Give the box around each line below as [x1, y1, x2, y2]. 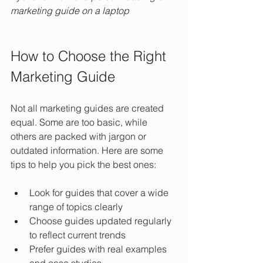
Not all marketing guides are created [11, 102, 166, 114]
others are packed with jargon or [11, 130, 149, 143]
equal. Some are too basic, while [11, 116, 150, 129]
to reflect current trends [29, 229, 130, 241]
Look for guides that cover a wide [29, 187, 171, 199]
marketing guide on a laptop [11, 5, 129, 17]
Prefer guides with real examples [29, 243, 169, 255]
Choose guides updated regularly [29, 215, 174, 227]
